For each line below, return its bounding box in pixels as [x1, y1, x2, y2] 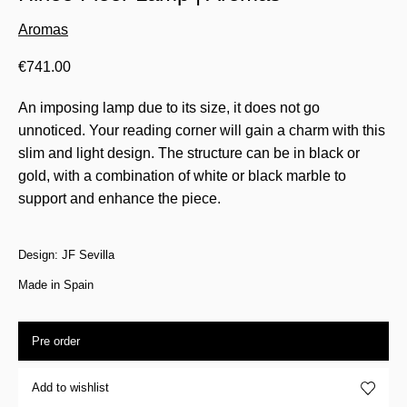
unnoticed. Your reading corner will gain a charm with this [18, 123, 385, 139]
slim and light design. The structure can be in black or [18, 145, 360, 162]
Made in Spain [18, 278, 94, 293]
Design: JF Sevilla [18, 248, 114, 263]
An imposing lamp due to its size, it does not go [18, 100, 320, 116]
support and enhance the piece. [18, 191, 221, 207]
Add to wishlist [32, 381, 109, 395]
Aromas [18, 22, 68, 38]
